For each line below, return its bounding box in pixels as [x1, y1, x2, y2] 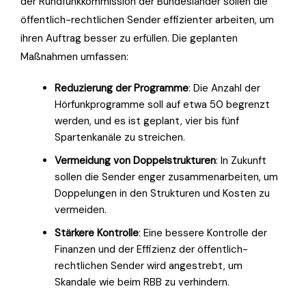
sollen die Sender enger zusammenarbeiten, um [55, 169, 278, 184]
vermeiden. [55, 202, 107, 217]
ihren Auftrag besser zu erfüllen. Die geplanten [20, 31, 238, 45]
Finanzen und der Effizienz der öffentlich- [55, 242, 248, 256]
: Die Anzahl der [189, 81, 260, 95]
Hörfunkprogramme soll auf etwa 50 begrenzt [55, 97, 270, 111]
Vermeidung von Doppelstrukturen [55, 153, 216, 167]
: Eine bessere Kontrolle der [139, 225, 267, 240]
